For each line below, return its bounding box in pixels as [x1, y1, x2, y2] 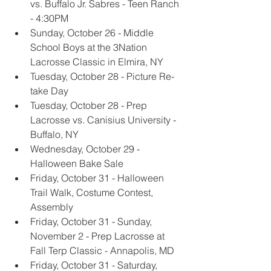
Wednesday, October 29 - [30, 143, 142, 155]
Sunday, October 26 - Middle [30, 27, 156, 39]
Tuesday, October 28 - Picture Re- [30, 70, 174, 83]
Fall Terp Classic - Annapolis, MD [30, 244, 174, 257]
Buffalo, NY [30, 128, 79, 141]
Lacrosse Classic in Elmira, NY [30, 56, 163, 68]
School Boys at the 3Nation [30, 41, 149, 54]
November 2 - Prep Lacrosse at [30, 230, 167, 243]
